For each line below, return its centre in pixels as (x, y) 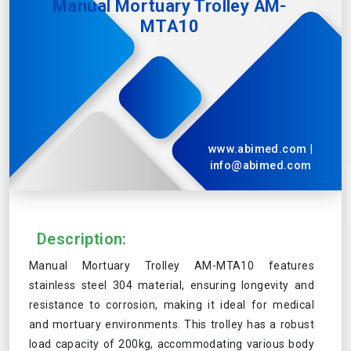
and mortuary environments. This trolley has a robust (172, 324)
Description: (82, 239)
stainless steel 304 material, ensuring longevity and (172, 285)
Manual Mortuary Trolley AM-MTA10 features (172, 266)
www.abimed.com (259, 149)
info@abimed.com (261, 166)
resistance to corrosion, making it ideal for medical (172, 305)
